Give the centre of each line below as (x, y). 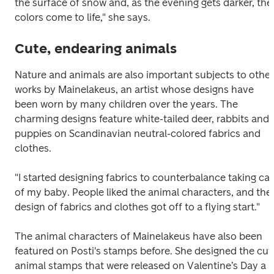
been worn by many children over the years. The (126, 104)
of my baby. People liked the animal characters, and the (143, 192)
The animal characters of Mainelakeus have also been (139, 236)
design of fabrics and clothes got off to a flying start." (137, 207)
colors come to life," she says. (83, 17)
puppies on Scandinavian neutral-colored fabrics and (138, 134)
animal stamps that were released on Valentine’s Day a (140, 266)
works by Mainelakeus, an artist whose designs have (134, 90)
